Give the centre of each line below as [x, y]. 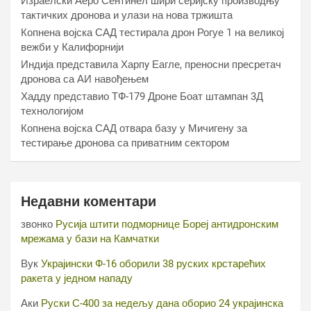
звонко [37, 224]
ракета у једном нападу [77, 278]
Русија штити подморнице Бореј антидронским [167, 224]
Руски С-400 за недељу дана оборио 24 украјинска [162, 303]
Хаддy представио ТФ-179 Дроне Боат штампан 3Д [142, 96]
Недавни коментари [89, 201]
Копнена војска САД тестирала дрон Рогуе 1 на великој [152, 33]
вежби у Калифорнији [72, 47]
